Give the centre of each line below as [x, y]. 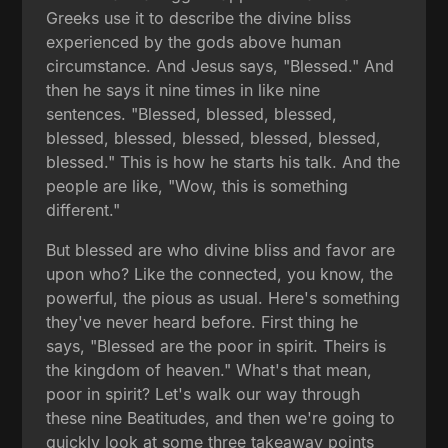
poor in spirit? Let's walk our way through [203, 393]
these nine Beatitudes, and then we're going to [221, 417]
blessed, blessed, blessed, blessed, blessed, [214, 137]
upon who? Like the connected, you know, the [220, 273]
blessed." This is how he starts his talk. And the [223, 161]
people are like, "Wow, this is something [197, 185]
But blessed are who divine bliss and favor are [221, 249]
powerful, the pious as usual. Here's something [223, 297]
